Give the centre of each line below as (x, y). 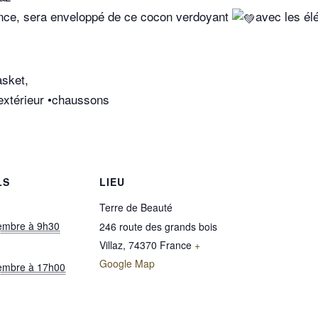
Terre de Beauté (136, 208)
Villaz (111, 245)
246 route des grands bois (158, 227)
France (176, 245)
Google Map (127, 264)
